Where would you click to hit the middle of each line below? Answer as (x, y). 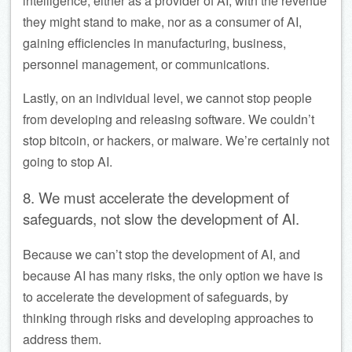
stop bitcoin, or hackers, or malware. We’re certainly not (176, 140)
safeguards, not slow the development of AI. (161, 218)
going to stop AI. (68, 161)
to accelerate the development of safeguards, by (156, 297)
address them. (62, 339)
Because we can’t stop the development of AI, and (161, 255)
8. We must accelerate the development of (156, 197)
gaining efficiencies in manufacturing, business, (154, 42)
